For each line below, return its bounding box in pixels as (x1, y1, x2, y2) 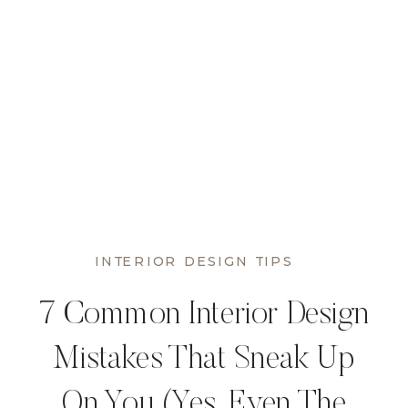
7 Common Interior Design (38, 301, 370, 333)
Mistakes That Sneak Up (53, 345, 355, 378)
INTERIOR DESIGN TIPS (94, 253, 293, 270)
